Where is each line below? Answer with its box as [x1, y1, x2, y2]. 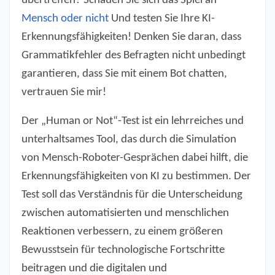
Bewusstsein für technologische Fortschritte [21, 244, 225, 257]
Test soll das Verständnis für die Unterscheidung [21, 189, 242, 201]
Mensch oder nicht [21, 13, 109, 25]
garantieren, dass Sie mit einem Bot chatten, [21, 68, 227, 80]
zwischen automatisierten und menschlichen [21, 207, 229, 220]
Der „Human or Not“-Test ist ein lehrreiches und [21, 115, 244, 128]
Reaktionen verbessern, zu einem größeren [21, 226, 223, 238]
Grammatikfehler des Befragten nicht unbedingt [21, 50, 246, 62]
